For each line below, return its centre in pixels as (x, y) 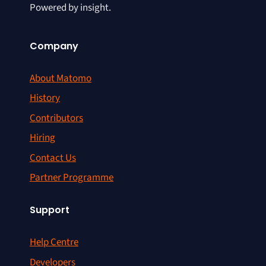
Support (50, 210)
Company (54, 46)
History (45, 98)
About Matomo (61, 78)
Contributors (56, 118)
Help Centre (54, 242)
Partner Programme (72, 178)
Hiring (42, 138)
